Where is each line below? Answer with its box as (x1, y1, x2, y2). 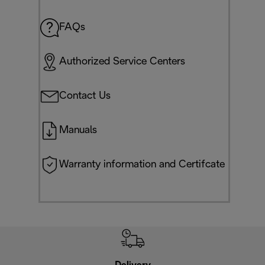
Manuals (59, 125, 97, 135)
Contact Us (59, 91, 111, 101)
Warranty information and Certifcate (59, 159, 225, 170)
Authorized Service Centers (59, 56, 185, 67)
